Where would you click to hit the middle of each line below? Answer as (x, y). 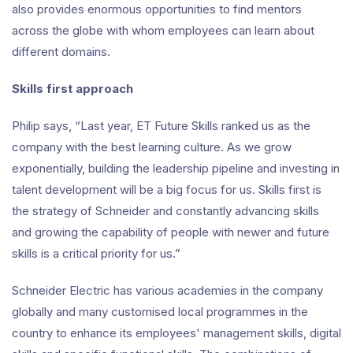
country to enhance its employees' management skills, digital (176, 333)
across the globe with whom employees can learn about (163, 30)
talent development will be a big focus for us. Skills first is (167, 190)
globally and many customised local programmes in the (160, 312)
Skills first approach (72, 89)
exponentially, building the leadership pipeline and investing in (176, 168)
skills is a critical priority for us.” (96, 253)
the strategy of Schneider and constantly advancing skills (165, 211)
